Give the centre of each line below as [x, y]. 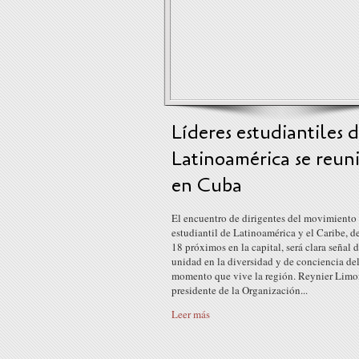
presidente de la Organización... [240, 290]
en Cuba [207, 186]
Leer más [191, 314]
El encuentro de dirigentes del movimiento [264, 218]
